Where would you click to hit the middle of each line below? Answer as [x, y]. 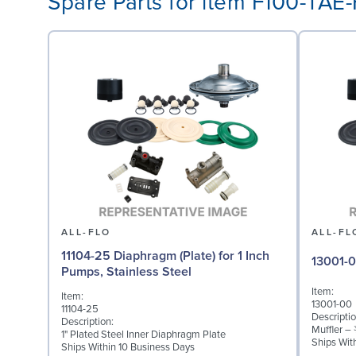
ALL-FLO [86, 232]
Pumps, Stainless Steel [126, 271]
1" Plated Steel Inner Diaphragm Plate [143, 335]
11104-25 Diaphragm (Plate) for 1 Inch [165, 255]
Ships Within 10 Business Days [128, 348]
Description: [87, 322]
